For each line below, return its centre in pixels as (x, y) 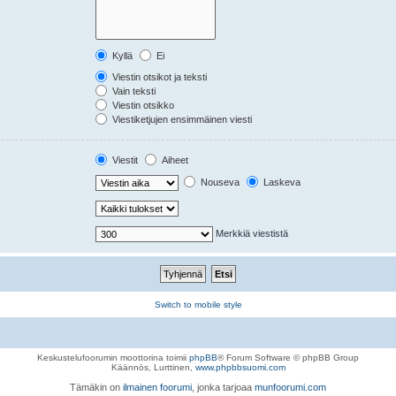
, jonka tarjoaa (223, 387)
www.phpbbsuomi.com (240, 367)
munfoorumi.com (290, 387)
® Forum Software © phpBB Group (288, 358)
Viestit (124, 160)
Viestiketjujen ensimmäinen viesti (181, 119)
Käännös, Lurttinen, (153, 367)
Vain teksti (133, 91)
